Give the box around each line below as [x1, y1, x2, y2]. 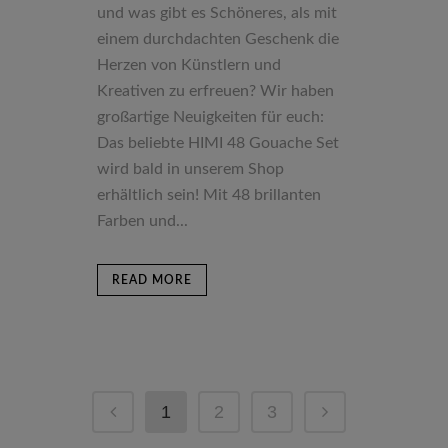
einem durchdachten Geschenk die [97, 30, 339, 47]
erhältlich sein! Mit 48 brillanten [97, 186, 321, 203]
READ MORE [112, 273, 192, 286]
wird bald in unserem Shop [97, 160, 284, 177]
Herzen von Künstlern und [97, 56, 281, 73]
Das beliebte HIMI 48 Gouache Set [97, 134, 339, 151]
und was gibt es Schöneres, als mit [97, 4, 337, 21]
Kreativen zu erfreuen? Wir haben [97, 82, 334, 99]
